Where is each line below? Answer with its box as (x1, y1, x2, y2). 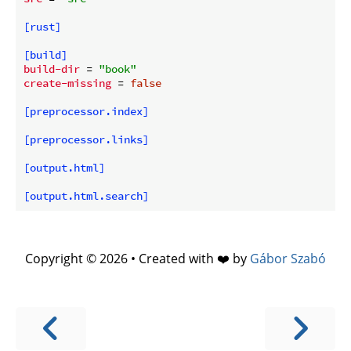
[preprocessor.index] (24, 103, 149, 118)
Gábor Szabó (250, 249, 326, 267)
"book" (99, 61, 136, 76)
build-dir (24, 61, 80, 76)
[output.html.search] (24, 188, 149, 203)
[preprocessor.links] (24, 132, 149, 147)
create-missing (24, 75, 111, 90)
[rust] (24, 19, 61, 34)
